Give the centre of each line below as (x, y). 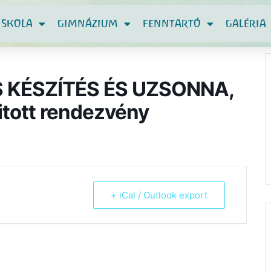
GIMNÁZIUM (88, 23)
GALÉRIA (246, 23)
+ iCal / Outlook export (159, 195)
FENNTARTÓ (172, 23)
